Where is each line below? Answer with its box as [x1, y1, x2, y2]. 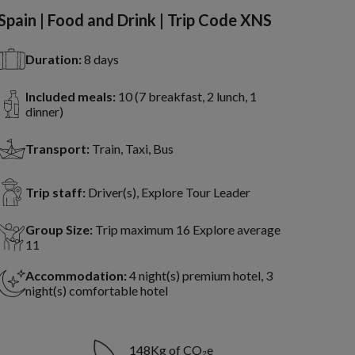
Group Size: [25, 222, 93, 238]
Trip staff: [25, 185, 86, 200]
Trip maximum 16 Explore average [94, 222, 281, 238]
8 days [83, 52, 119, 67]
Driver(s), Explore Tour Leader [87, 185, 250, 200]
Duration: [25, 52, 82, 67]
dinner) [25, 104, 63, 120]
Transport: [25, 141, 90, 157]
